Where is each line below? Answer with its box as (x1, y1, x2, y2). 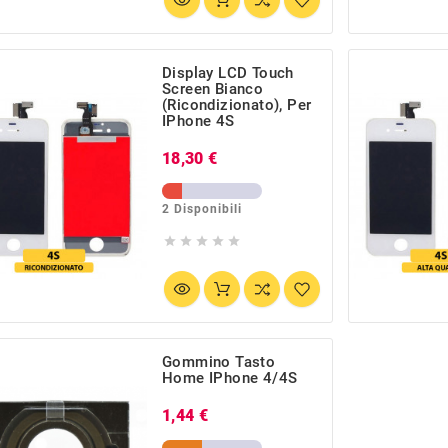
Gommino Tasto (162, 352, 276, 371)
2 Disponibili (162, 202, 242, 217)
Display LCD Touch (162, 64, 294, 83)
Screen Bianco (162, 80, 264, 99)
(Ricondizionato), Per (162, 96, 312, 115)
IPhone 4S (162, 112, 235, 131)
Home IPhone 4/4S (162, 368, 298, 387)
